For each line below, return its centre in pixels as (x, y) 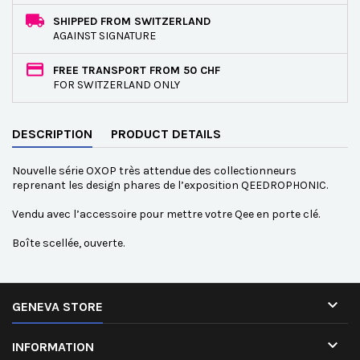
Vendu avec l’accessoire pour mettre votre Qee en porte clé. (166, 214)
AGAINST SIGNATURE (104, 36)
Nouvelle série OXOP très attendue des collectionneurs (154, 171)
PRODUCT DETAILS (166, 134)
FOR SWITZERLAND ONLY (117, 85)
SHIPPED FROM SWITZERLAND (132, 21)
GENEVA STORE (57, 307)
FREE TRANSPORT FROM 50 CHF (137, 70)
